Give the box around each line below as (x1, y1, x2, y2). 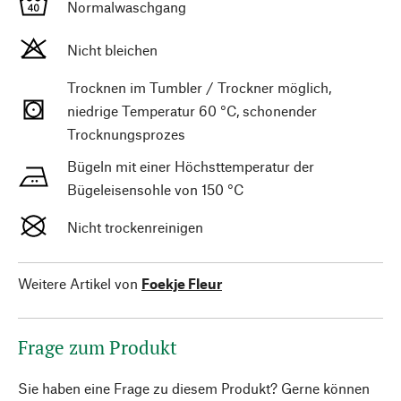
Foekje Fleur (141, 275, 222, 292)
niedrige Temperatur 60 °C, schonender (67, 102, 317, 119)
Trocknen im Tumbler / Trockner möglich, (67, 79, 331, 96)
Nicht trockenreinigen (67, 218, 203, 235)
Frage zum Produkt (18, 335, 177, 360)
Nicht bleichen (67, 41, 158, 58)
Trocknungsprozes (67, 125, 185, 142)
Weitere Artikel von (18, 275, 138, 292)
